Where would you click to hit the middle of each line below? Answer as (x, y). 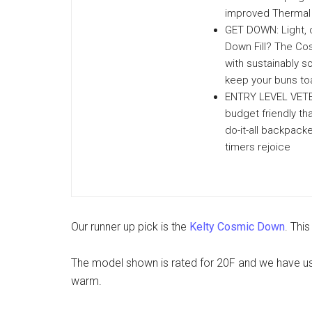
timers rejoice (258, 147)
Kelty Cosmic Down (237, 227)
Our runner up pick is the (130, 227)
